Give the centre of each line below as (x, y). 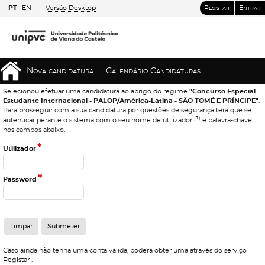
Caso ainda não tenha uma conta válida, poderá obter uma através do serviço (125, 250)
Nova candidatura (60, 71)
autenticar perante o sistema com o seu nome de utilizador (98, 120)
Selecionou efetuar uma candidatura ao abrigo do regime (96, 91)
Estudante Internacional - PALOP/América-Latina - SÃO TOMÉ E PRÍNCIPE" (131, 101)
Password (20, 179)
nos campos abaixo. (34, 130)
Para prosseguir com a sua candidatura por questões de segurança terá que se (127, 110)
